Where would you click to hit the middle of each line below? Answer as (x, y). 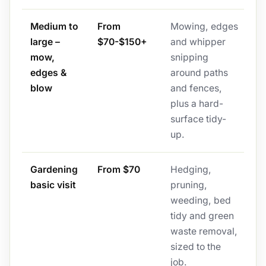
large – (45, 42)
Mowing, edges (204, 27)
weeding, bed (200, 201)
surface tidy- (198, 119)
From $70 (118, 170)
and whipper (198, 42)
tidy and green (202, 216)
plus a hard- (197, 104)
